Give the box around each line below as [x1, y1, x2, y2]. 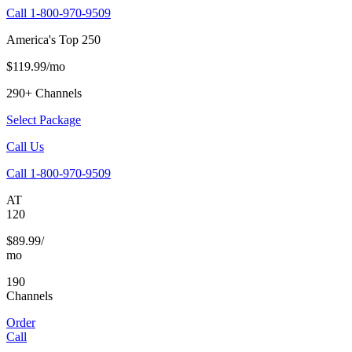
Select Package [6, 112, 81, 126]
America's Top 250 [6, 32, 101, 46]
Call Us [6, 139, 44, 153]
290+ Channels [6, 86, 82, 100]
